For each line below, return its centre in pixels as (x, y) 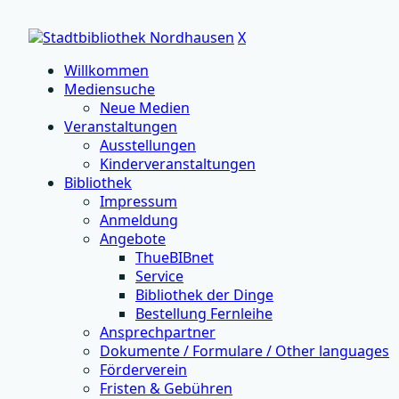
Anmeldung (139, 220)
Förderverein (143, 370)
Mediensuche (110, 89)
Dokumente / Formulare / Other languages (244, 351)
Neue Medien (145, 108)
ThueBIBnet (175, 257)
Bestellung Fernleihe (204, 313)
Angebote (133, 239)
